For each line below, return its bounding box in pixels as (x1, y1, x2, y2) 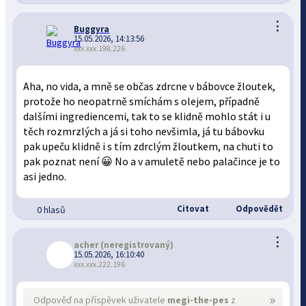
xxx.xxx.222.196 (74, 260, 126, 269)
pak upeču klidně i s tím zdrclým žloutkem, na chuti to (23, 140, 274, 153)
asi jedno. (23, 170, 67, 183)
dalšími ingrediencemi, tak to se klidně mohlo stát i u (23, 110, 271, 123)
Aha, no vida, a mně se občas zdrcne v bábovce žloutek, (23, 80, 276, 93)
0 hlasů (37, 204, 66, 216)
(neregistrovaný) (98, 239, 174, 251)
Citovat (174, 203, 209, 214)
